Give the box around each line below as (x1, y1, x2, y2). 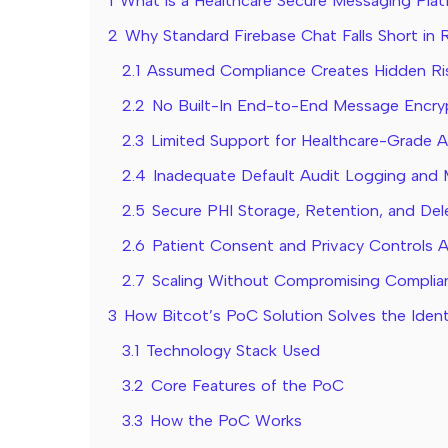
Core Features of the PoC (151, 376, 344, 396)
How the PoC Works (150, 411, 302, 431)
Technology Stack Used (146, 341, 320, 361)
